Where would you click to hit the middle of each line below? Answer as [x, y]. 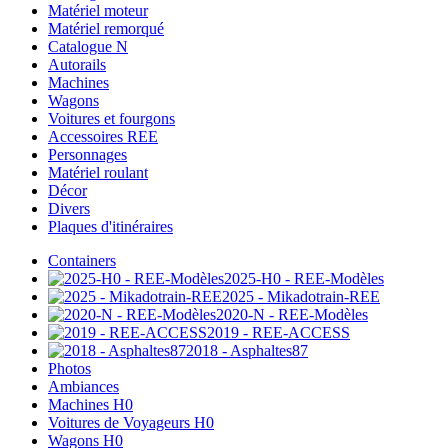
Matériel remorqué [106, 29]
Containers [82, 261]
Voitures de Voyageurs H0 [131, 423]
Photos [69, 369]
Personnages [87, 155]
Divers [69, 209]
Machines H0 [90, 405]
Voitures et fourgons [111, 119]
